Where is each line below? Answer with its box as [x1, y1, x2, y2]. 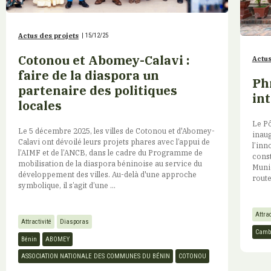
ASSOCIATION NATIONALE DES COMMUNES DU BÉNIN [21, 252, 170, 261]
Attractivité [21, 218, 51, 226]
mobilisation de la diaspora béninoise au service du [18, 158, 202, 168]
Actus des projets [18, 31, 79, 40]
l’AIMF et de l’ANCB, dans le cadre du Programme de [18, 147, 203, 157]
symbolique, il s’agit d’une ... [18, 180, 116, 190]
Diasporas [60, 218, 89, 226]
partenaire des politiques [18, 82, 177, 99]
